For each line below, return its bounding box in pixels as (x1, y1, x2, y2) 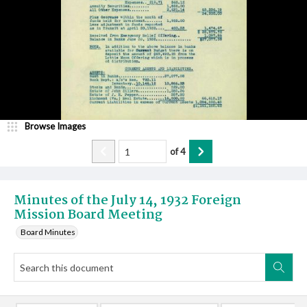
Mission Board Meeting (14, 205, 162, 225)
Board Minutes (21, 227, 75, 237)
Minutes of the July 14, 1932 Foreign (14, 191, 241, 211)
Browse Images (25, 121, 86, 132)
